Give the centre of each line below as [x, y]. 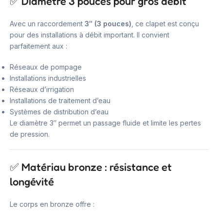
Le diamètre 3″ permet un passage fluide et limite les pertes [105, 123]
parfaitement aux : [38, 46]
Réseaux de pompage [46, 67]
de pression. [30, 134]
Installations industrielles [48, 78]
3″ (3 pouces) [108, 24]
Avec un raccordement [47, 24]
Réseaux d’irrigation [42, 89]
